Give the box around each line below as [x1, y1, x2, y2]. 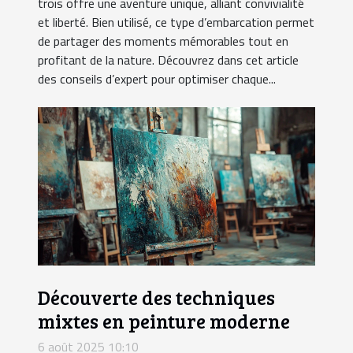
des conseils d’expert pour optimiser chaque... [38, 69, 276, 88]
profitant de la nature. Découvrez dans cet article [38, 50, 299, 69]
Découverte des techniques [38, 284, 275, 311]
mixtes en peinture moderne [38, 307, 290, 335]
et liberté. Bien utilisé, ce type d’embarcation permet [38, 12, 314, 32]
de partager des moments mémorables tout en [38, 31, 288, 50]
